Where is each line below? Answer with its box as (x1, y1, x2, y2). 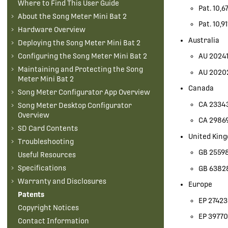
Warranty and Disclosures (18, 177, 106, 186)
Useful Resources (18, 151, 76, 159)
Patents (18, 190, 44, 199)
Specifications (18, 164, 66, 173)
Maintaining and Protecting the (18, 65, 126, 74)
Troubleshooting (18, 137, 74, 146)
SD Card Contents (18, 124, 78, 133)
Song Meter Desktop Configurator (18, 101, 132, 110)
